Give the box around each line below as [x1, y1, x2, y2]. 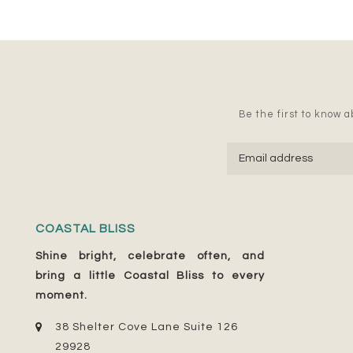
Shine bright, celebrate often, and [35, 250, 265, 262]
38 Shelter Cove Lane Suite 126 [55, 321, 238, 333]
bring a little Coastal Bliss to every [35, 269, 265, 281]
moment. [35, 289, 87, 301]
